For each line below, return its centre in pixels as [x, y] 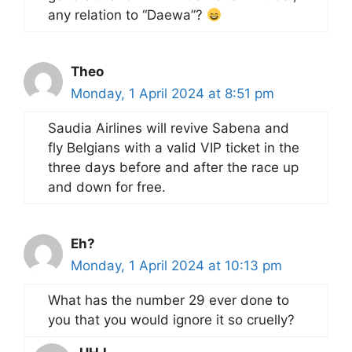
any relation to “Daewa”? [127, 15]
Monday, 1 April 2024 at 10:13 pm [176, 266]
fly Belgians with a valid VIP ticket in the [174, 148]
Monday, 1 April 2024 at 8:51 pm [172, 94]
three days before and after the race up [173, 168]
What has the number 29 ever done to [169, 301]
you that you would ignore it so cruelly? [171, 320]
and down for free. [107, 187]
